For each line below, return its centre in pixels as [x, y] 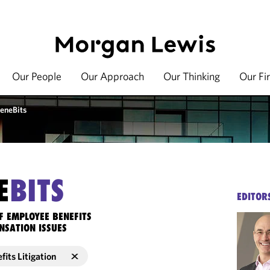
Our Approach [112, 76]
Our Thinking [192, 76]
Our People [37, 76]
